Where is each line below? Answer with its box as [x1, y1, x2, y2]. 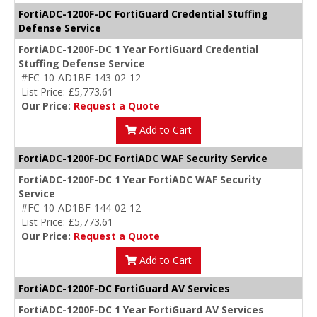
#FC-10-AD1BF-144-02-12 [21, 201, 141, 215]
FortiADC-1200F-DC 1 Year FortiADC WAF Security [18, 173, 262, 187]
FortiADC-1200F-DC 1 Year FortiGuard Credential [18, 42, 258, 57]
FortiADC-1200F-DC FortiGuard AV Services [18, 282, 230, 296]
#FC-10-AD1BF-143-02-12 [21, 71, 141, 85]
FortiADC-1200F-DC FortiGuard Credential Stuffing [18, 7, 268, 21]
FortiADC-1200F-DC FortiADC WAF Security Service [18, 151, 267, 166]
